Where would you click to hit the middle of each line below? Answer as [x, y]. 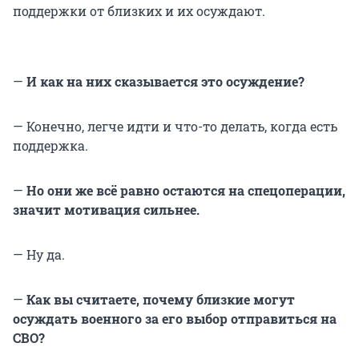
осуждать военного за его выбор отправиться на [175, 318]
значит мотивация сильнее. [106, 209]
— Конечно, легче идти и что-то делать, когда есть [175, 126]
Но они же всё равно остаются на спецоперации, [184, 190]
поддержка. [50, 145]
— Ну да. [39, 254]
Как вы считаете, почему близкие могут [159, 299]
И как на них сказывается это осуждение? [164, 81]
